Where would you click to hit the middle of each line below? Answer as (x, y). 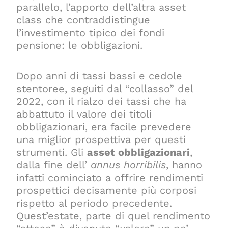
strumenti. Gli (52, 152)
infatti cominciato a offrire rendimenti (110, 177)
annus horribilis (129, 165)
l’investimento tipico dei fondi (91, 32)
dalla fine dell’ (54, 165)
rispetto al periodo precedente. (94, 203)
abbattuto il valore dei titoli (84, 114)
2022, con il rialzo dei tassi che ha (102, 101)
